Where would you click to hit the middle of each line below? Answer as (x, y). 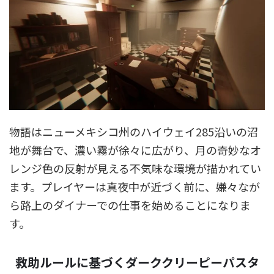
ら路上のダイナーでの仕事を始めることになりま (130, 205)
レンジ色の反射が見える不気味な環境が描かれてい (135, 168)
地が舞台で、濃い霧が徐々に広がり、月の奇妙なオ (135, 150)
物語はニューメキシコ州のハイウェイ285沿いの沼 (134, 132)
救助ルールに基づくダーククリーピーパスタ (137, 262)
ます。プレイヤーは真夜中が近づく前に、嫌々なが (135, 187)
